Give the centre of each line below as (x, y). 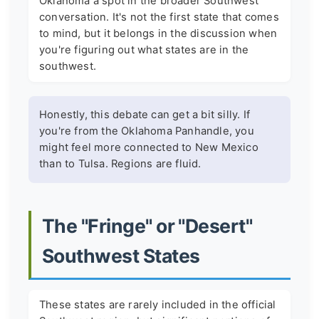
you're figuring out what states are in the (144, 49)
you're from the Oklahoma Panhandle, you (147, 131)
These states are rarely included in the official (158, 304)
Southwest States (121, 256)
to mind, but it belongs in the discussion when (158, 33)
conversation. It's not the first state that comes (159, 17)
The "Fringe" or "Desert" (147, 226)
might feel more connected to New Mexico (149, 147)
